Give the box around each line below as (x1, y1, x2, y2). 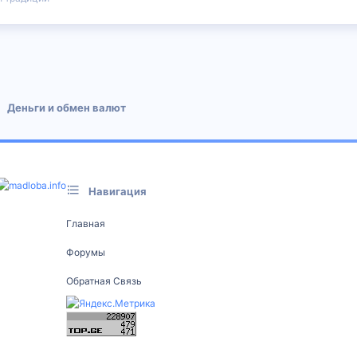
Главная (65, 217, 105, 229)
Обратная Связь (65, 274, 142, 287)
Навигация (88, 185, 147, 198)
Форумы (65, 245, 105, 258)
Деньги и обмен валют (6, 101, 126, 114)
